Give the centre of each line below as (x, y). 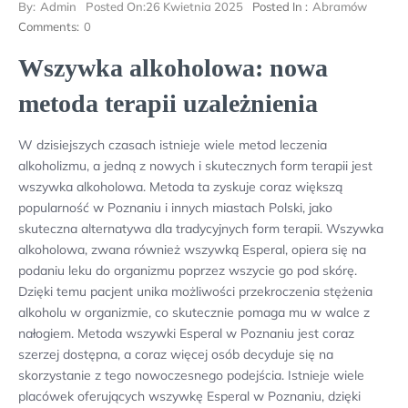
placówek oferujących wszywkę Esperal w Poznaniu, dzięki (189, 396)
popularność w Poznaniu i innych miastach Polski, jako (175, 208)
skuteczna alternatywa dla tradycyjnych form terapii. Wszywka (201, 229)
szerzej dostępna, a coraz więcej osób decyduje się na (176, 354)
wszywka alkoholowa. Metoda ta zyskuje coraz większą (180, 187)
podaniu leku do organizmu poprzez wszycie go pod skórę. (188, 270)
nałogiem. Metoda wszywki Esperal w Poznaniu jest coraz (186, 333)
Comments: (49, 26)
